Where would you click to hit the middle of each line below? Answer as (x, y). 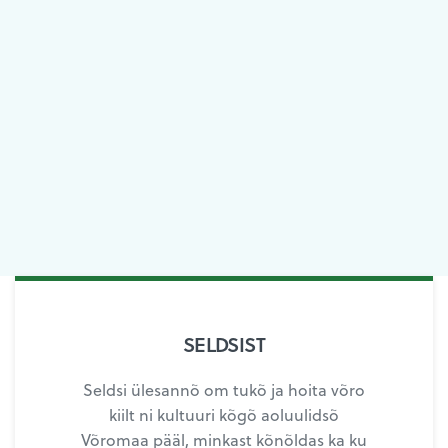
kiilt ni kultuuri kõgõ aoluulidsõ (224, 415)
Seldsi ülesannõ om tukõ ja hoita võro (224, 390)
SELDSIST (224, 344)
